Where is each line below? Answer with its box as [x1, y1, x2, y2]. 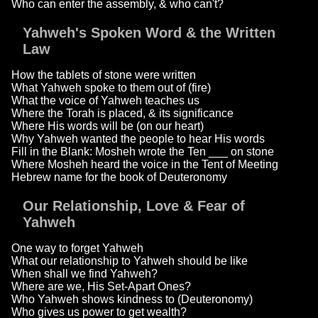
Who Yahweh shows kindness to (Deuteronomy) [11, 293, 253, 306]
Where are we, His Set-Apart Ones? [11, 280, 191, 293]
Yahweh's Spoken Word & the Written [23, 25, 275, 41]
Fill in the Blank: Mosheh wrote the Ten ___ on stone [11, 146, 274, 158]
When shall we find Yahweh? [11, 268, 158, 280]
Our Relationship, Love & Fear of [23, 198, 245, 214]
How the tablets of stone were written [11, 69, 196, 82]
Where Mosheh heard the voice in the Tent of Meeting [11, 158, 278, 171]
